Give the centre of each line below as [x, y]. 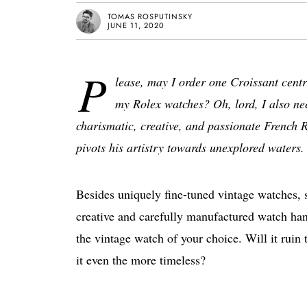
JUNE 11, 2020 [136, 25]
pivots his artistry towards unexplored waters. [190, 147]
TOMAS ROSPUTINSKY [150, 16]
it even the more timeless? [141, 260]
